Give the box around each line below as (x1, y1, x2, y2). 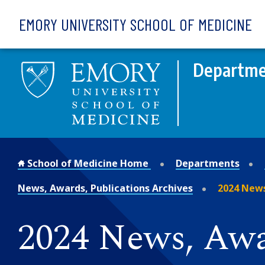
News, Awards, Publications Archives (18, 181, 193, 195)
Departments (176, 156, 240, 170)
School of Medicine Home (25, 156, 151, 170)
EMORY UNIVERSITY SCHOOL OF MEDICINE (19, 14, 252, 34)
